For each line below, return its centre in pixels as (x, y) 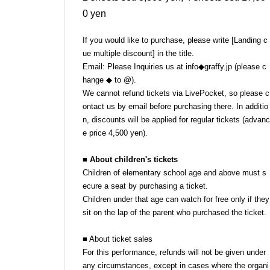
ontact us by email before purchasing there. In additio (175, 107)
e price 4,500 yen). (115, 133)
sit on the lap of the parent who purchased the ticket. (174, 213)
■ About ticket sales (118, 239)
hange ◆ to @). (109, 80)
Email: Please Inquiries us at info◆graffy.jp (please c (174, 67)
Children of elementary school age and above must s (174, 173)
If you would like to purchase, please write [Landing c (175, 40)
